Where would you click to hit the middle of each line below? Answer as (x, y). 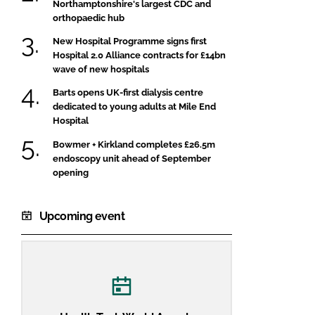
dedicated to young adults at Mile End (134, 107)
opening (71, 172)
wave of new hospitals (101, 69)
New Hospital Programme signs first (130, 41)
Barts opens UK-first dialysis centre (128, 93)
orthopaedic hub (89, 18)
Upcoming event (82, 216)
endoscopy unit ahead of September (132, 158)
